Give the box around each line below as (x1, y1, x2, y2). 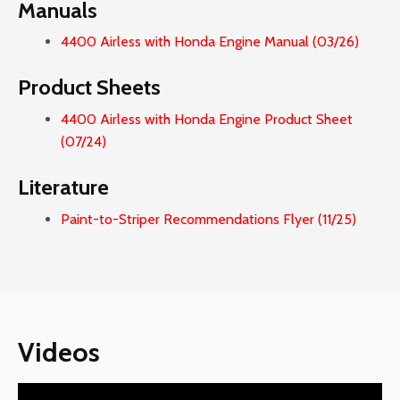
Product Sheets (18, 74, 161, 101)
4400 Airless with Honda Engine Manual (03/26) (61, 33, 359, 51)
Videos (18, 336, 100, 370)
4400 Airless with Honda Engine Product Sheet (61, 110, 353, 128)
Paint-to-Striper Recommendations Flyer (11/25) (61, 210, 356, 228)
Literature (18, 173, 109, 200)
